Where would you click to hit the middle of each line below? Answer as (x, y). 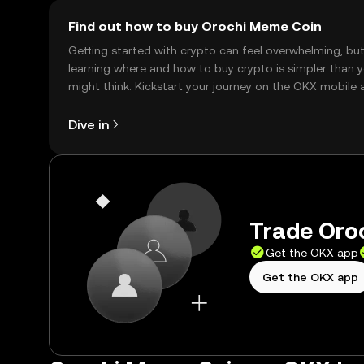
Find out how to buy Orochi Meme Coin (195, 26)
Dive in (89, 124)
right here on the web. (128, 104)
